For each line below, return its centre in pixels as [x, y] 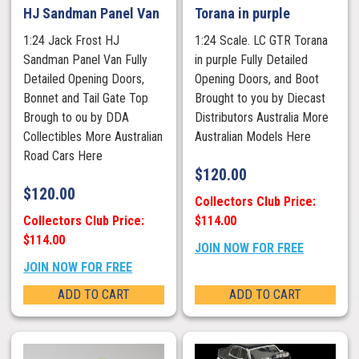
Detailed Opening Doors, [84, 79]
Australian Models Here [253, 137]
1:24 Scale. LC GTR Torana [262, 41]
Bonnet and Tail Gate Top [86, 99]
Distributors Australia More [262, 118]
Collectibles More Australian [93, 137]
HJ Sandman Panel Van [92, 14]
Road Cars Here [63, 156]
